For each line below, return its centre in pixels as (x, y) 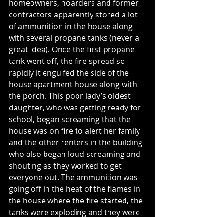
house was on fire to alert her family (75, 131)
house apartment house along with (74, 85)
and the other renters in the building (77, 143)
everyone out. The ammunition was (74, 178)
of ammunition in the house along (72, 26)
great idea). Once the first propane (73, 50)
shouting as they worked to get (66, 166)
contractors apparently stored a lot (74, 15)
